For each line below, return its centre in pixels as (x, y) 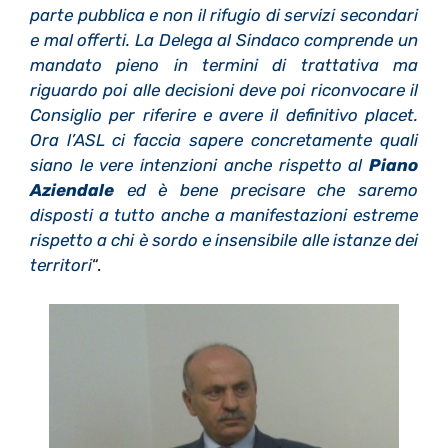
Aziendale (72, 190)
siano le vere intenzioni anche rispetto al (199, 165)
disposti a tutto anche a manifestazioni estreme (224, 215)
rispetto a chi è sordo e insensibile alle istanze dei (224, 240)
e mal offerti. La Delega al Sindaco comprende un (224, 40)
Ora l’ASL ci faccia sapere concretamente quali (224, 140)
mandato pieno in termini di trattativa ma (224, 65)
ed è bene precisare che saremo (272, 190)
